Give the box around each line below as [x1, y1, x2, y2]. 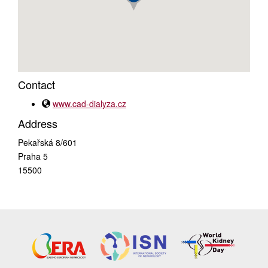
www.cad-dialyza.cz [53, 98, 126, 109]
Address [18, 115, 57, 131]
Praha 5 [18, 150, 48, 162]
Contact [18, 76, 55, 92]
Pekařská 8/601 [18, 136, 77, 148]
